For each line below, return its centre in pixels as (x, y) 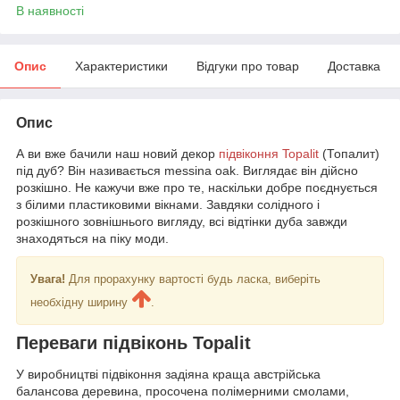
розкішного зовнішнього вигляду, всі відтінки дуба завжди (182, 221)
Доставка (354, 66)
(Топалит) (349, 153)
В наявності (50, 10)
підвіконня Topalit (269, 153)
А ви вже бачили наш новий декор (117, 153)
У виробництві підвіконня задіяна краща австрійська (168, 375)
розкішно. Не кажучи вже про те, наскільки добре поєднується (197, 187)
